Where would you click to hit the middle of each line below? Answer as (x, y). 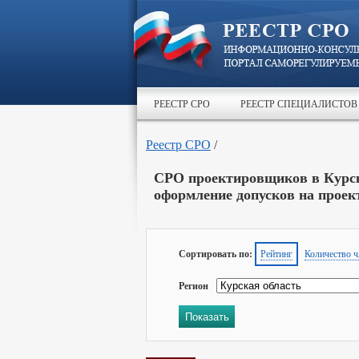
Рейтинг (276, 254)
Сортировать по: (217, 254)
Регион (194, 286)
